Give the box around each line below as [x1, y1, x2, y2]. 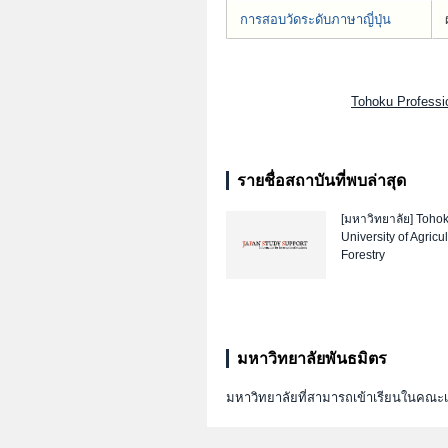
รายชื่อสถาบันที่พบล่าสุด [237, 172, 406, 190]
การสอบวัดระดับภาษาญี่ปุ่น [240, 12, 391, 28]
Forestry [341, 248, 385, 263]
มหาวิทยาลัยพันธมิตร [237, 350, 387, 368]
